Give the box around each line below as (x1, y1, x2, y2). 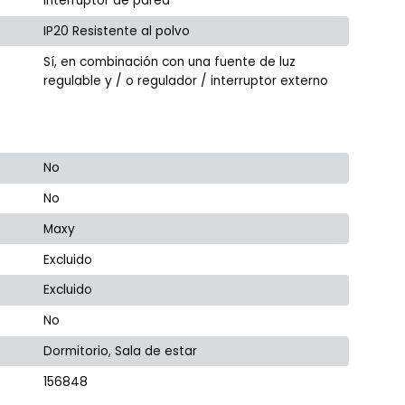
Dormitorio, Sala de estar (43, 342, 198, 360)
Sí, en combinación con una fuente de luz (43, 52, 297, 71)
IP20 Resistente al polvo (43, 23, 191, 41)
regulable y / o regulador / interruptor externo (43, 71, 329, 89)
